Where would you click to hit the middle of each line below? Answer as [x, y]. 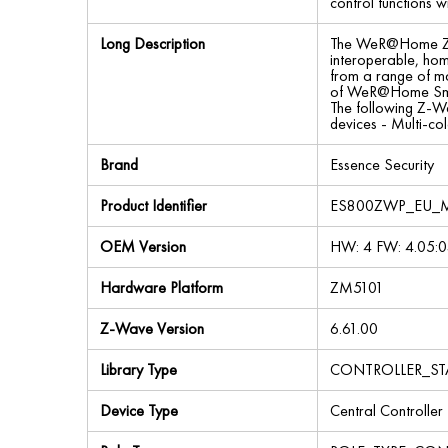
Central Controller [386, 410]
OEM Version [143, 246]
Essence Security [382, 164]
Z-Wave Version [152, 328]
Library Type [138, 369]
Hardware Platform [161, 287]
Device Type [139, 410]
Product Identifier [153, 205]
